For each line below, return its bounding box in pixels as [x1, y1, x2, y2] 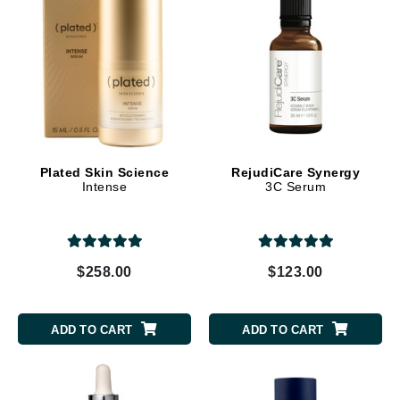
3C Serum [265, 179, 326, 195]
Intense [81, 179, 128, 195]
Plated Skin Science [39, 165, 170, 180]
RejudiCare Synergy [231, 165, 360, 180]
